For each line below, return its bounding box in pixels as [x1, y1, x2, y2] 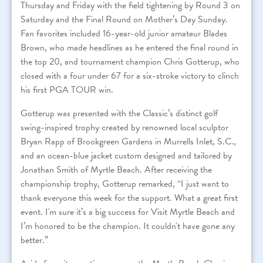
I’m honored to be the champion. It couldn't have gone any [21, 218, 235, 233]
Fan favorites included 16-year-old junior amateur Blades [21, 26, 227, 41]
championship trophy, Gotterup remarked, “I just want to [21, 176, 229, 191]
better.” [21, 232, 48, 247]
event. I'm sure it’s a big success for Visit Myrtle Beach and [21, 204, 235, 219]
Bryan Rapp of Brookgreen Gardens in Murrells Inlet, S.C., [21, 134, 236, 149]
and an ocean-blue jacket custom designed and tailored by [21, 148, 232, 163]
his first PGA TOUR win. [21, 82, 113, 97]
